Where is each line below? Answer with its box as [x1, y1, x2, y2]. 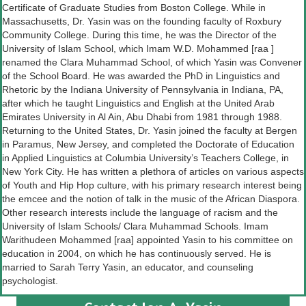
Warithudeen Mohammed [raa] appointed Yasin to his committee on [2, 234, 293, 246]
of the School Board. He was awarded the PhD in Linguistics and [2, 70, 280, 82]
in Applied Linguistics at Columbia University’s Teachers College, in [2, 152, 289, 164]
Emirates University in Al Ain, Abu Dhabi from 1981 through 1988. [2, 111, 282, 123]
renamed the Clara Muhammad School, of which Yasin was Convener [2, 57, 302, 68]
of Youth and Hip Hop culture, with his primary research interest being [2, 180, 302, 191]
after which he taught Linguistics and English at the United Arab [2, 98, 275, 109]
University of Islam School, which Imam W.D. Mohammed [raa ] [2, 43, 274, 55]
